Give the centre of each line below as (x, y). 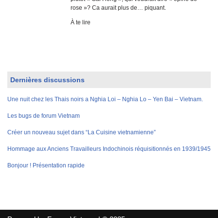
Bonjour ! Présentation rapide (46, 165)
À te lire (81, 22)
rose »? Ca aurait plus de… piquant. (118, 8)
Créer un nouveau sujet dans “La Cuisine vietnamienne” (82, 132)
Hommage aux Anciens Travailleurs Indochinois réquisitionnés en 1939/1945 (109, 149)
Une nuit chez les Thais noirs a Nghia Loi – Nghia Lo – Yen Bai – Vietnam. (105, 99)
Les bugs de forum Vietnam (44, 116)
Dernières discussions (47, 80)
